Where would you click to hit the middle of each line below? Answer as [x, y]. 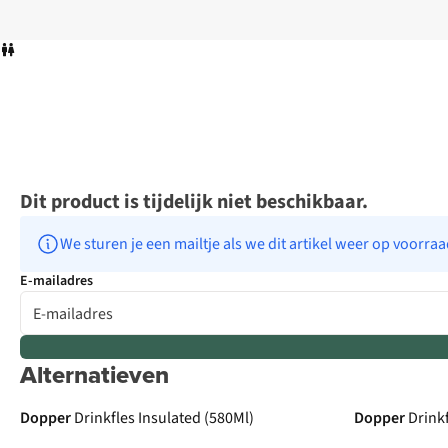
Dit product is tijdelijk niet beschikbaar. [194, 202]
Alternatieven [94, 375]
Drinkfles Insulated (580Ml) [164, 418]
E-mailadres [56, 281]
